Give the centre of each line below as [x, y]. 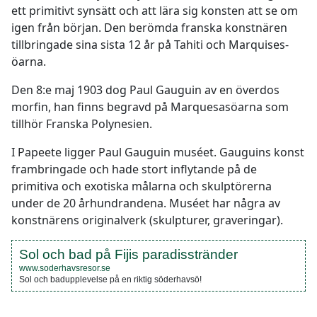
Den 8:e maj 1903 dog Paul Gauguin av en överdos [145, 90]
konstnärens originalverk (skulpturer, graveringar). [147, 220]
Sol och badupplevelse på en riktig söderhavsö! [110, 279]
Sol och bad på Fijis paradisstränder [128, 254]
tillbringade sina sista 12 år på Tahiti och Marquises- [150, 45]
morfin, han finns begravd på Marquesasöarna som [150, 107]
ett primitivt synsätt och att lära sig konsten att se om [155, 11]
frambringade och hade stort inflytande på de [134, 169]
